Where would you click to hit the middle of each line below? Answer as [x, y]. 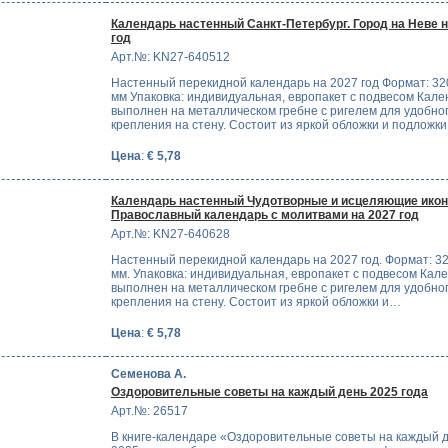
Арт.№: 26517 [149, 411]
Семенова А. [148, 373]
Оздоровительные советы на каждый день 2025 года [269, 392]
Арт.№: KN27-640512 [170, 57]
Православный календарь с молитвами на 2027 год [265, 215]
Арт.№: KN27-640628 [170, 234]
